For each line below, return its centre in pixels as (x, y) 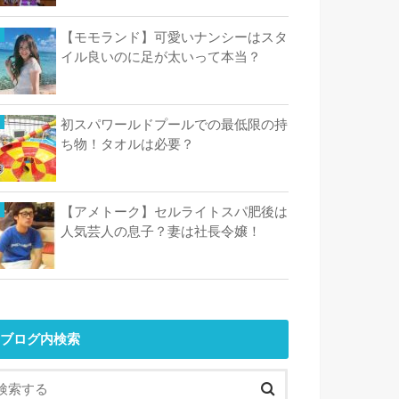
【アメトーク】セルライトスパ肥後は (174, 212)
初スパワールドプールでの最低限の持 (174, 124)
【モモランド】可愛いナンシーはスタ (174, 37)
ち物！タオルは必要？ (127, 144)
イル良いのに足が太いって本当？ (161, 57)
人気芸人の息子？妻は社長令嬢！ (161, 231)
